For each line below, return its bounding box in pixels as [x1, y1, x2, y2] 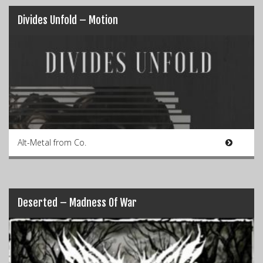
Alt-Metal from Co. [18, 137, 86, 148]
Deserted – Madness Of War [18, 196, 137, 209]
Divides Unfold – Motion [18, 14, 118, 26]
